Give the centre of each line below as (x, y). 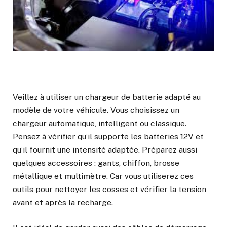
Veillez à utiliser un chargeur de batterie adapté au (107, 97)
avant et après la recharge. (63, 203)
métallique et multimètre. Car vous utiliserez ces (103, 176)
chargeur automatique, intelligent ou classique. (100, 124)
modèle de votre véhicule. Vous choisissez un (96, 110)
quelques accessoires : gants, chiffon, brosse (96, 163)
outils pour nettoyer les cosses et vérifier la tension (109, 190)
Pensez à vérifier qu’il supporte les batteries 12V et (108, 137)
